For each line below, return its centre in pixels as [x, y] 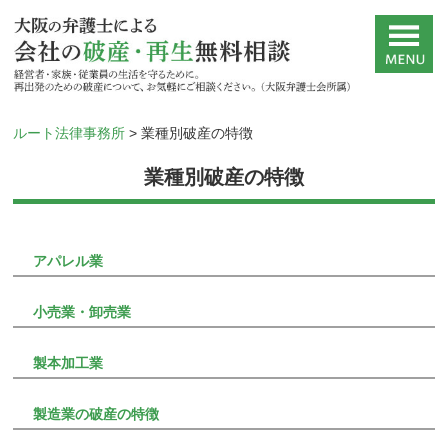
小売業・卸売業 [82, 311]
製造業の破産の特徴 [96, 413]
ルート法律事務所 [69, 132]
